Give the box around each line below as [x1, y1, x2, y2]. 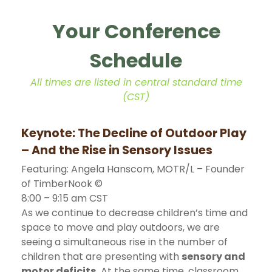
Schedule [90, 46, 182, 74]
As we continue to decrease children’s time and [21, 205, 248, 220]
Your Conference [52, 17, 220, 45]
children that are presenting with [21, 249, 182, 263]
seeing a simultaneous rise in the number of [21, 234, 228, 249]
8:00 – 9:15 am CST [21, 191, 108, 205]
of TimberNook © [21, 176, 103, 191]
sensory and [182, 249, 245, 263]
